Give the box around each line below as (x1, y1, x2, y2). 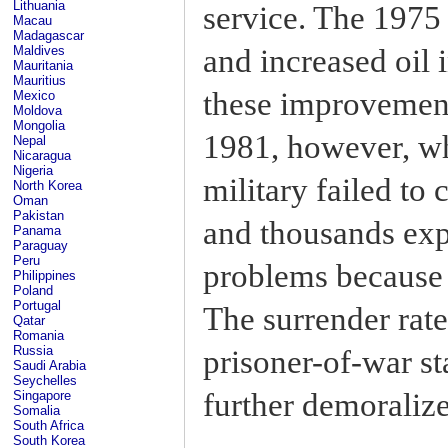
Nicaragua (13, 148, 71, 163)
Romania (13, 328, 64, 343)
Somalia (13, 403, 60, 418)
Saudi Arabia (13, 358, 86, 373)
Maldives (13, 43, 65, 58)
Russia (13, 343, 53, 358)
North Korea (13, 178, 82, 193)
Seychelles (13, 373, 77, 388)
